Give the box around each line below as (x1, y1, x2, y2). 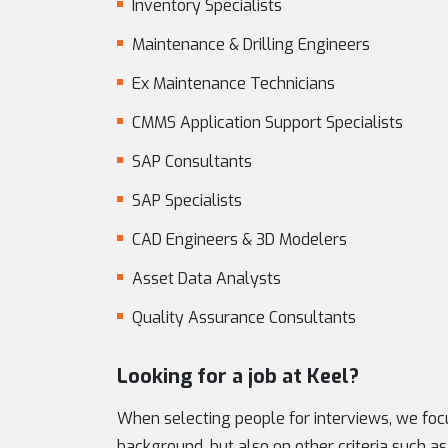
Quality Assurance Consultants (132, 307, 356, 328)
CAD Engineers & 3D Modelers (132, 229, 347, 250)
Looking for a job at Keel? (117, 363, 359, 390)
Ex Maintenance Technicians (132, 73, 335, 94)
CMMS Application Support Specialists (132, 112, 403, 133)
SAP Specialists (132, 190, 242, 211)
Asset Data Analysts (132, 268, 281, 289)
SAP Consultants (132, 151, 252, 172)
